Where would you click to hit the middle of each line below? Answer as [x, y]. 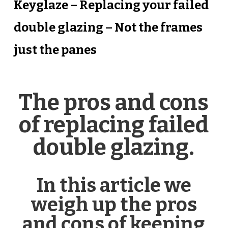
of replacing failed [114, 125]
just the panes [55, 50]
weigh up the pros [114, 204]
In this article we [114, 185]
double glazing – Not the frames [108, 27]
